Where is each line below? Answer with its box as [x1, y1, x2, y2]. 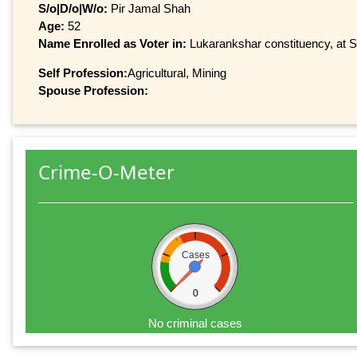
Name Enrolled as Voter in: [38, 36, 190, 50]
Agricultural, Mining [127, 65, 226, 80]
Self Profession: [38, 65, 127, 80]
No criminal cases [148, 316, 243, 331]
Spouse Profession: [38, 83, 148, 97]
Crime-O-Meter [38, 159, 175, 186]
